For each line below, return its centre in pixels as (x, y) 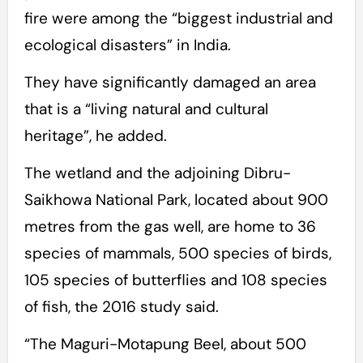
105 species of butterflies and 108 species (175, 280)
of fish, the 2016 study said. (121, 307)
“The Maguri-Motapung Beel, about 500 (165, 344)
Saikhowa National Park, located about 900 (176, 200)
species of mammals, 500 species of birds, (177, 254)
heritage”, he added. (95, 136)
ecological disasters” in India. (127, 45)
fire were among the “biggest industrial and (178, 19)
